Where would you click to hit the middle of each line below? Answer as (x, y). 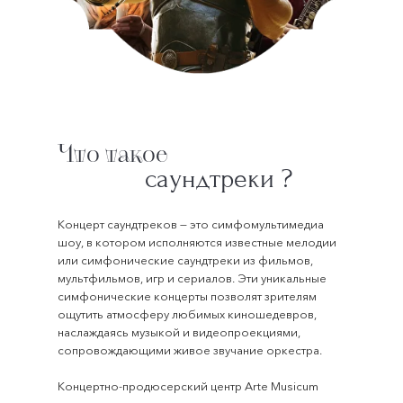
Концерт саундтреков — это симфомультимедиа (191, 224)
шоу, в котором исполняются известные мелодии (197, 242)
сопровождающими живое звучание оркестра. (190, 350)
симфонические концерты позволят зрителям (187, 296)
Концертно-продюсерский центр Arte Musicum (188, 386)
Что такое (113, 154)
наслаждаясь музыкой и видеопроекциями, (179, 332)
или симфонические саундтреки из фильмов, (185, 260)
